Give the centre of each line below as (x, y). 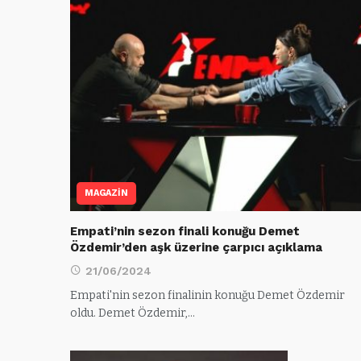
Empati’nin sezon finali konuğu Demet (185, 231)
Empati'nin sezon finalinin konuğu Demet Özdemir (207, 295)
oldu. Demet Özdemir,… (133, 313)
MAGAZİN (106, 193)
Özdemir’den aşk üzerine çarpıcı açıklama (196, 247)
